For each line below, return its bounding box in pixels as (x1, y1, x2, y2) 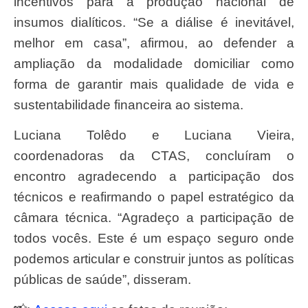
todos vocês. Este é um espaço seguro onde (14, 231, 294, 245)
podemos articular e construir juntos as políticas (14, 252, 294, 266)
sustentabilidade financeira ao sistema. (14, 97, 243, 112)
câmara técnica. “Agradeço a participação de (14, 210, 294, 225)
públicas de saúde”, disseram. (14, 272, 191, 287)
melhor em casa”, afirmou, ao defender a (14, 35, 294, 50)
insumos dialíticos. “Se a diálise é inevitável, (14, 14, 294, 30)
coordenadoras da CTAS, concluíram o (14, 148, 294, 163)
